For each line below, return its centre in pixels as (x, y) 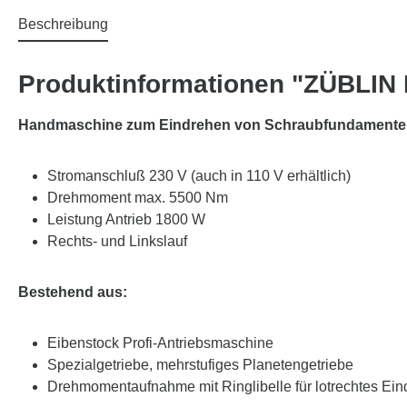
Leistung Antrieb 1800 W (126, 219)
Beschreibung (63, 24)
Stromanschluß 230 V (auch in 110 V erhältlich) (199, 176)
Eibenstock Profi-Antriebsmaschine (160, 343)
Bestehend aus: (73, 292)
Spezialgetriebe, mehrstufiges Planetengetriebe (200, 365)
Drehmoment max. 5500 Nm (138, 198)
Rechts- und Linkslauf (117, 241)
